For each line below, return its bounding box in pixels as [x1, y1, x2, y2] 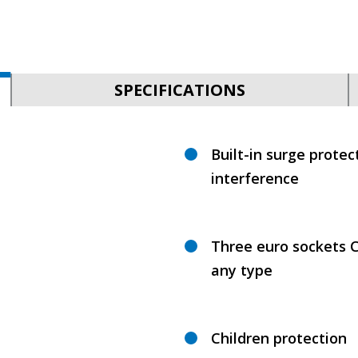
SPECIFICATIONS [113, 79, 245, 101]
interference [210, 169, 299, 188]
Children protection [210, 328, 347, 348]
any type [210, 261, 272, 280]
